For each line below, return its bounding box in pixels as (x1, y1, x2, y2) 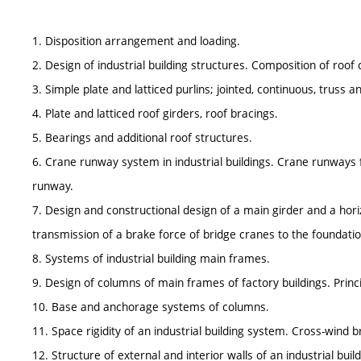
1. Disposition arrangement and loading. (32, 33, 240, 48)
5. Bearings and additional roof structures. (32, 130, 252, 145)
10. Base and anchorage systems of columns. (32, 299, 269, 314)
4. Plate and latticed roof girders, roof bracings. (32, 106, 278, 121)
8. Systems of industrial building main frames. (32, 251, 270, 266)
